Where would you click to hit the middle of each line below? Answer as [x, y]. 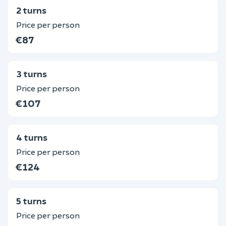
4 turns [32, 137]
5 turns [31, 201]
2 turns [31, 10]
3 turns [32, 74]
